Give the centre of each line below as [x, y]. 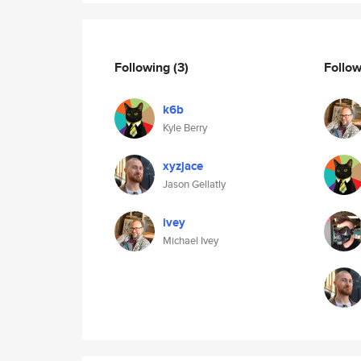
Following [144, 67]
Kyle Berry [185, 128]
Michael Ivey [191, 241]
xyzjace [183, 166]
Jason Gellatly [194, 184]
